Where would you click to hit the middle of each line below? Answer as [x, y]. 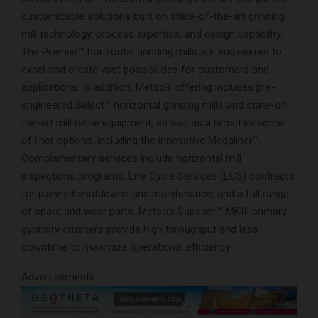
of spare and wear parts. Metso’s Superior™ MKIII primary [154, 211]
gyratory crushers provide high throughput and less [140, 229]
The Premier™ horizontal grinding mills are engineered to [152, 51]
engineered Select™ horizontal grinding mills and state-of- [155, 105]
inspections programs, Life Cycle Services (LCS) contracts [158, 176]
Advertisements [58, 276]
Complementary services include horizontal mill [131, 158]
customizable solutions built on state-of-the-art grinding [153, 16]
